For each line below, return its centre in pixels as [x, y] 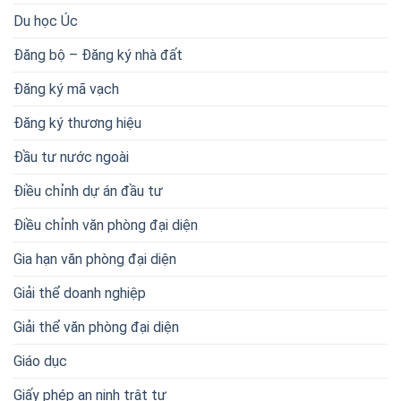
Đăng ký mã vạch [66, 90]
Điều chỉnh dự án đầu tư [88, 192]
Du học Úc [46, 21]
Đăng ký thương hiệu [77, 124]
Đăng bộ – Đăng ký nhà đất [98, 55]
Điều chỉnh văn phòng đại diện [106, 226]
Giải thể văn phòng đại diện [96, 328]
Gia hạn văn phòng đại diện [95, 260]
